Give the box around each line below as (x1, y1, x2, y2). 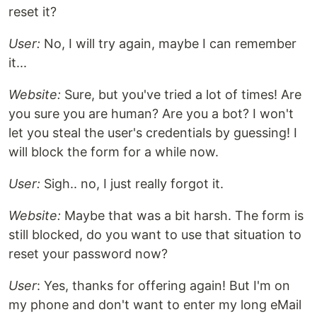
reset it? (8, 4, 57, 19)
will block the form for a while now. (8, 144, 219, 159)
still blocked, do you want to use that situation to (8, 226, 301, 242)
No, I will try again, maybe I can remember (40, 35, 296, 51)
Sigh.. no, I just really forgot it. (40, 175, 224, 191)
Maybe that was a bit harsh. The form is (61, 207, 304, 223)
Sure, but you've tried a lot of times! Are (61, 86, 301, 102)
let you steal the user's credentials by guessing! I (8, 125, 297, 140)
